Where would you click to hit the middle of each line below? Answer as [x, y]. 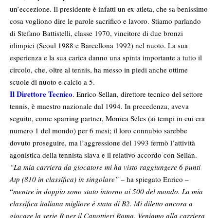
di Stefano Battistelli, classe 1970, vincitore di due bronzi [96, 33]
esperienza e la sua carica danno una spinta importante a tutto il [106, 58]
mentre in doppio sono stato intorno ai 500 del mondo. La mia [108, 191]
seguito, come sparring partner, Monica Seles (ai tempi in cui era [107, 118]
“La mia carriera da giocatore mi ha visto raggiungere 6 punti [105, 167]
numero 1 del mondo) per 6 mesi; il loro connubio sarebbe [99, 131]
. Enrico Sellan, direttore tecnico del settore [138, 94]
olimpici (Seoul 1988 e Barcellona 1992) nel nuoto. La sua [99, 45]
